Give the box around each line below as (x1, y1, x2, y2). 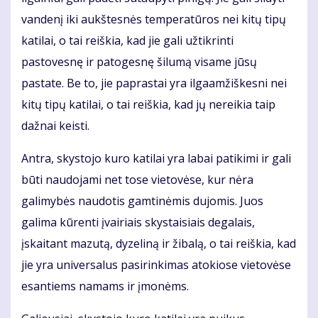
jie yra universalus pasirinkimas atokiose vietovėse (21, 257, 291, 273)
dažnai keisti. (21, 118, 89, 134)
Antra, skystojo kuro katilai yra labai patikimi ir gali (21, 150, 291, 167)
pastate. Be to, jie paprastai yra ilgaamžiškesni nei (21, 75, 287, 92)
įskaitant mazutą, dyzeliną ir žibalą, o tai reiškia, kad (21, 236, 296, 252)
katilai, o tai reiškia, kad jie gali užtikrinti (21, 33, 234, 49)
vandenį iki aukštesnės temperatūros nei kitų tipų (21, 11, 286, 28)
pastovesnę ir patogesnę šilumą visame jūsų (21, 54, 257, 70)
